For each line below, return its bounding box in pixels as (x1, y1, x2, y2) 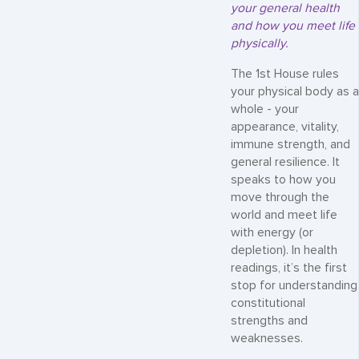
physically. (231, 36, 288, 52)
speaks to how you (231, 172, 336, 188)
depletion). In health (231, 243, 337, 258)
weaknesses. (231, 331, 303, 346)
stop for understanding (231, 278, 357, 293)
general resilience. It (231, 155, 340, 170)
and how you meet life (231, 18, 355, 34)
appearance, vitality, (231, 119, 339, 135)
